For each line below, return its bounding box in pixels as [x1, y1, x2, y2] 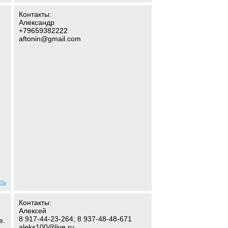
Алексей [19, 207, 46, 215]
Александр [19, 18, 54, 26]
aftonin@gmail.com [19, 35, 81, 43]
